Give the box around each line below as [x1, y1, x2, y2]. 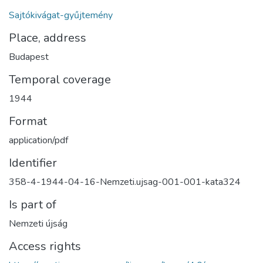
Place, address [9, 29, 86, 46]
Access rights [9, 238, 81, 254]
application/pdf [9, 133, 68, 147]
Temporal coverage [9, 71, 111, 87]
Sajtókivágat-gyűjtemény [9, 8, 113, 22]
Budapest [9, 50, 49, 63]
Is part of [9, 196, 56, 213]
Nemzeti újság [9, 217, 68, 230]
